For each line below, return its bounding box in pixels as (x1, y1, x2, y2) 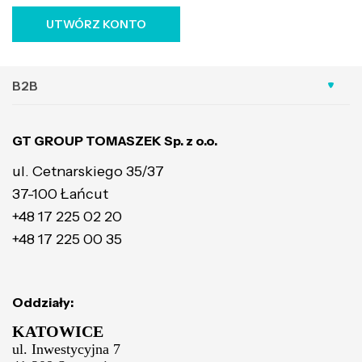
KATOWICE (12, 322, 103, 340)
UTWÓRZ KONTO (46, 17, 146, 32)
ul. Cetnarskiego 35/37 (12, 162, 164, 180)
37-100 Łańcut (12, 185, 108, 203)
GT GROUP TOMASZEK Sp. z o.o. (12, 133, 217, 149)
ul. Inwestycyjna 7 (12, 341, 120, 357)
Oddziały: (12, 294, 74, 310)
